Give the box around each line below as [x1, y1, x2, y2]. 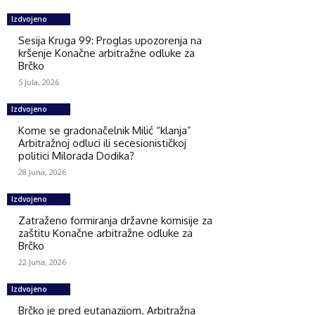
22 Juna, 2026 [18, 256, 66, 267]
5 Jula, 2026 [18, 76, 59, 87]
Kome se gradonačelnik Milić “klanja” [18, 123, 191, 137]
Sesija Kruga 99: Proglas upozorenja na [18, 33, 202, 47]
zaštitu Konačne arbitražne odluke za [18, 226, 193, 240]
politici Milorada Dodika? [18, 148, 134, 162]
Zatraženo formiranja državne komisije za [18, 213, 212, 227]
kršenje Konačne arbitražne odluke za [18, 46, 195, 60]
